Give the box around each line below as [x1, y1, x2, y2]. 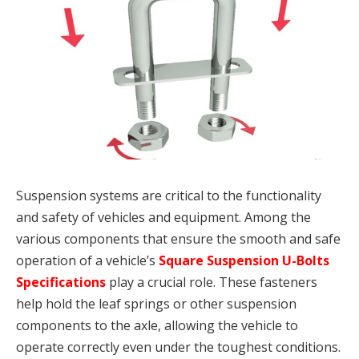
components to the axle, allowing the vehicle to [16, 316, 298, 334]
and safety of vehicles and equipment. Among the [16, 208, 311, 226]
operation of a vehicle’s [16, 251, 159, 269]
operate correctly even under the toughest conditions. [16, 337, 341, 356]
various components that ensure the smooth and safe [16, 229, 341, 248]
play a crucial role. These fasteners [106, 272, 317, 291]
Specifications [16, 272, 106, 291]
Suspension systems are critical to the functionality [16, 186, 321, 204]
